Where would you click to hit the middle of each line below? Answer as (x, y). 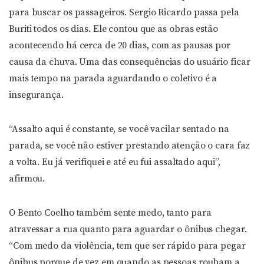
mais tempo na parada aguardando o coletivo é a (113, 78)
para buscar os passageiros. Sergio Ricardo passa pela (124, 12)
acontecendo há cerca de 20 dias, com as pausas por (120, 45)
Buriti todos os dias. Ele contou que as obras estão (113, 29)
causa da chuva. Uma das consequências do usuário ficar (130, 62)
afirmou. (27, 179)
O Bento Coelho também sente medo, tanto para (110, 213)
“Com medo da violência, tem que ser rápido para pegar (127, 246)
